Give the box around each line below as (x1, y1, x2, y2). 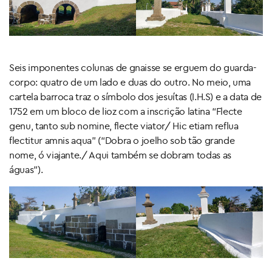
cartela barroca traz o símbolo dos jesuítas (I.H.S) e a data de (9, 90, 262, 103)
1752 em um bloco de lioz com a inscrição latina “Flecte (9, 105, 242, 118)
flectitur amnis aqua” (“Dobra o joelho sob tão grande (9, 134, 235, 147)
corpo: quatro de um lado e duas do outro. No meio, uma (9, 76, 251, 89)
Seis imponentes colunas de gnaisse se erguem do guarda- (9, 61, 257, 74)
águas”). (9, 163, 43, 176)
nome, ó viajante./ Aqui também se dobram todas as (9, 149, 231, 161)
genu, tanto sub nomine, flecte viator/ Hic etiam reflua (9, 120, 239, 132)
